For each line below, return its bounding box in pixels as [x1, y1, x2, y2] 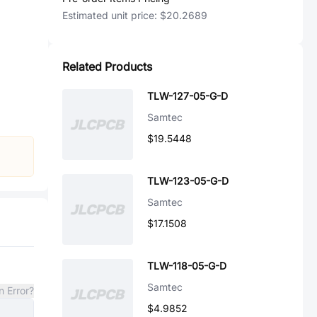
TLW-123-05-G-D [147, 175, 229, 187]
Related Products [62, 59, 152, 74]
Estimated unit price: [62, 9, 160, 21]
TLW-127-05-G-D [147, 90, 228, 102]
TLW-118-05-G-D [147, 260, 226, 272]
